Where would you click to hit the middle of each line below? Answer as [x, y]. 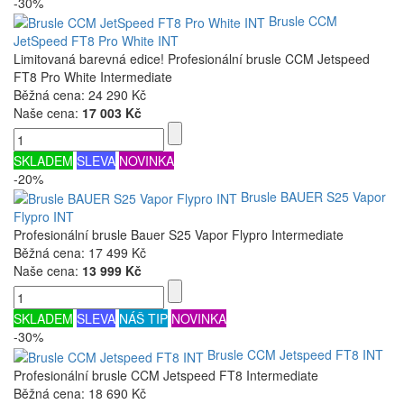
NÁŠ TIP [143, 319]
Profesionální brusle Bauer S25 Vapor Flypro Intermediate [179, 235]
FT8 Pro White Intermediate [93, 76]
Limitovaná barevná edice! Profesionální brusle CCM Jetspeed [192, 58]
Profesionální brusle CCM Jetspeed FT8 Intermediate [166, 375]
